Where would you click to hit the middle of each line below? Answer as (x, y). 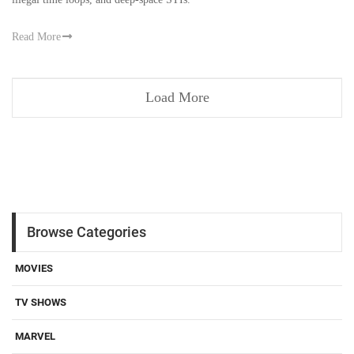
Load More (177, 98)
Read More (36, 36)
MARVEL (35, 336)
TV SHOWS (41, 302)
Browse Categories (87, 232)
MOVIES (34, 268)
